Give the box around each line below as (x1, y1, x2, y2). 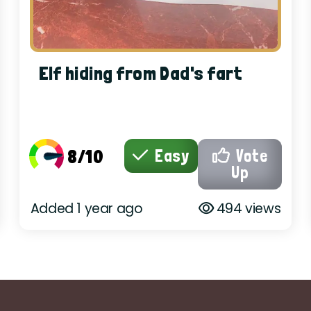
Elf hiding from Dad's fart (38, 62, 242, 85)
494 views (213, 199, 281, 218)
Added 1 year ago (30, 199, 143, 218)
